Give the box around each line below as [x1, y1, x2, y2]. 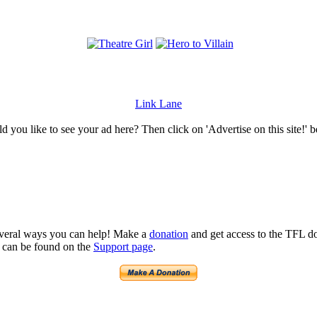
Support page [93, 240, 153, 253]
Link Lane [135, 98, 182, 110]
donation [149, 227, 188, 240]
